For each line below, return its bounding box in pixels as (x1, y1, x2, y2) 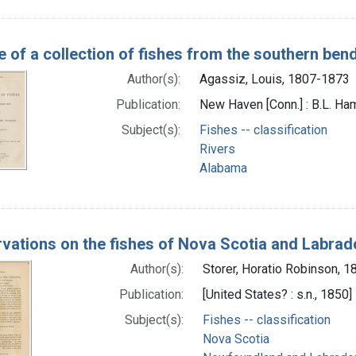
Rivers (199, 141, 235, 157)
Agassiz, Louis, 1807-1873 (199, 71, 350, 87)
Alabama (199, 160, 247, 176)
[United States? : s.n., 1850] (203, 286, 352, 302)
